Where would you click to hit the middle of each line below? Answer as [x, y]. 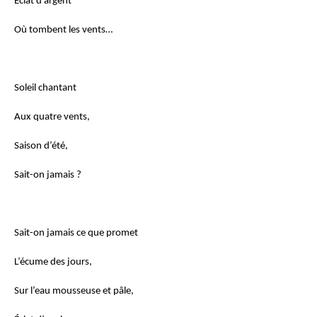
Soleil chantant [45, 88]
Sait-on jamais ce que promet [76, 233]
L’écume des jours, [53, 262]
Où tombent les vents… [63, 30]
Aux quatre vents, [52, 117]
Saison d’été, [41, 146]
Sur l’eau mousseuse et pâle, [74, 291]
